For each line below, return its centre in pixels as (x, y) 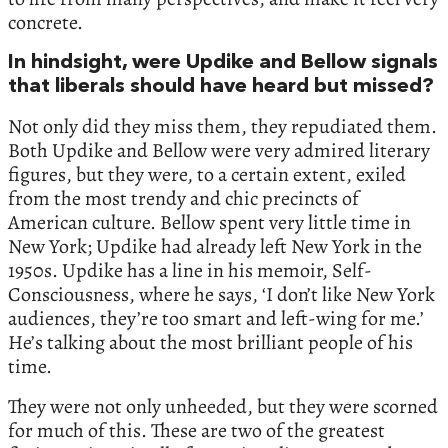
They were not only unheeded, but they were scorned (223, 406)
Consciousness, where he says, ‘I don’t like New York (221, 294)
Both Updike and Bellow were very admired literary (219, 150)
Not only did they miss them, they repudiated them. (222, 126)
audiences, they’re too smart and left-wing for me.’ (216, 318)
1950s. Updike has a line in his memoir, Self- (190, 270)
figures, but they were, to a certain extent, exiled (207, 174)
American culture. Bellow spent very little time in (209, 222)
